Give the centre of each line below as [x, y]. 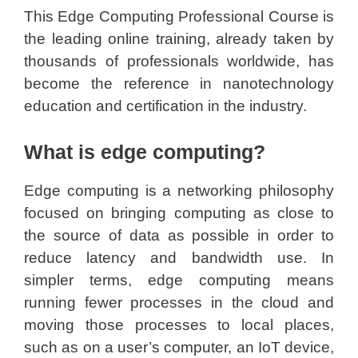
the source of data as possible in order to [179, 235]
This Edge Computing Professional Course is [179, 16]
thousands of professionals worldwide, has [179, 61]
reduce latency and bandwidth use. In [179, 258]
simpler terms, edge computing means [179, 280]
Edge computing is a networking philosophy [179, 191]
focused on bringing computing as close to [179, 213]
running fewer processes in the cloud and [179, 302]
